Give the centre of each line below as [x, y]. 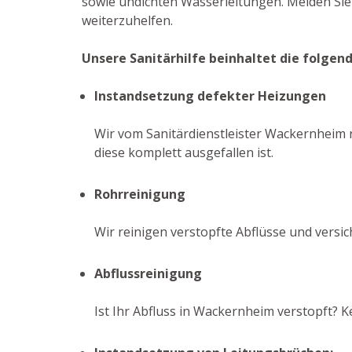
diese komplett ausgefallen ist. [184, 152]
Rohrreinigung [140, 194]
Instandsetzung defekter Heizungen [210, 96]
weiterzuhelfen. [127, 20]
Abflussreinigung [148, 273]
